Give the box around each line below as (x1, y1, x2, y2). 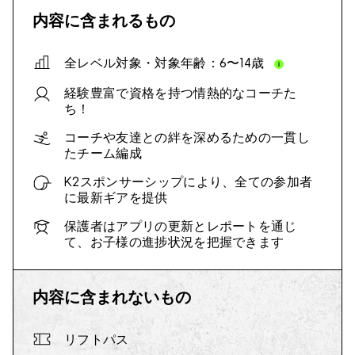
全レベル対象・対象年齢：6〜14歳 (64, 57, 265, 71)
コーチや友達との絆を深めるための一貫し (64, 132, 311, 145)
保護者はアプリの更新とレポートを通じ (64, 220, 297, 234)
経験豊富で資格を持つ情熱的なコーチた (64, 87, 297, 101)
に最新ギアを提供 (64, 192, 168, 205)
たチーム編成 (64, 147, 142, 161)
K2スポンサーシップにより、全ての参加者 (64, 176, 313, 189)
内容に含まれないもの (32, 287, 191, 307)
